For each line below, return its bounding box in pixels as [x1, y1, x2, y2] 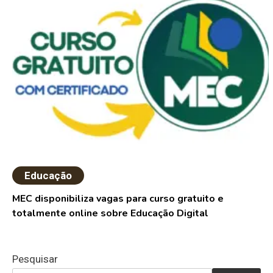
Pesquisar [12, 253, 58, 266]
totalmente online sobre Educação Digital [12, 207, 209, 221]
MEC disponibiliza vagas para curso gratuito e [12, 192, 224, 206]
